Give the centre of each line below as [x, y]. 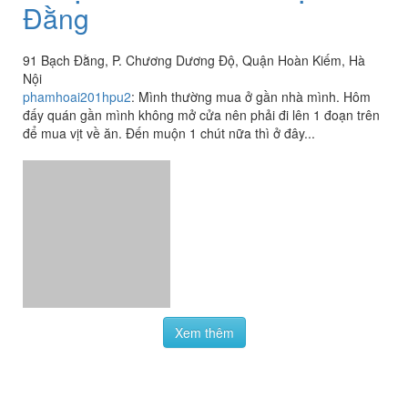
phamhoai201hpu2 [77, 97]
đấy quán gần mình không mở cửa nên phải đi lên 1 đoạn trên [201, 115]
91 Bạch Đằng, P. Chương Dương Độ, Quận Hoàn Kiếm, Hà [194, 61]
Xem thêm [204, 266]
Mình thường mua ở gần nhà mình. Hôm [255, 97]
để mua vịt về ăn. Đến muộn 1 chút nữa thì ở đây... [169, 133]
